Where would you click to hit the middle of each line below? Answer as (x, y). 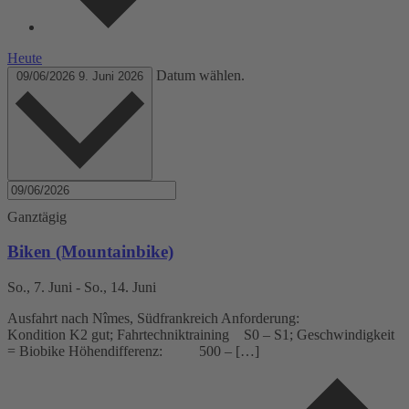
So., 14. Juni (120, 287)
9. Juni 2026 (111, 77)
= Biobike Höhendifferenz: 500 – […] (133, 351)
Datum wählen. (200, 76)
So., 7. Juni (40, 287)
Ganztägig (37, 216)
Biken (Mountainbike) (90, 252)
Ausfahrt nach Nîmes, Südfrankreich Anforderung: (181, 318)
